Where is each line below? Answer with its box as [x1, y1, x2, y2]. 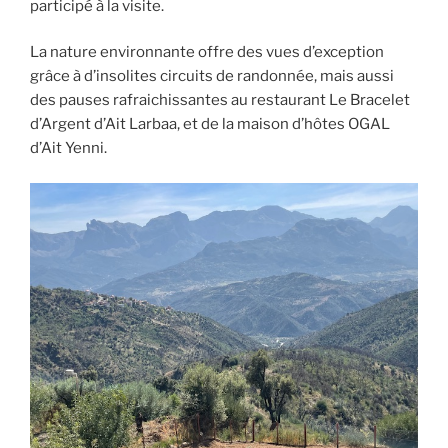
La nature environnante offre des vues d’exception [30, 43, 384, 62]
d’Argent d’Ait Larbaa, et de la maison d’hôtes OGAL [30, 115, 390, 134]
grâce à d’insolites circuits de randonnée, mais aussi [30, 67, 394, 86]
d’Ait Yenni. [30, 139, 107, 158]
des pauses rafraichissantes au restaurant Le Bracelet [30, 91, 410, 110]
